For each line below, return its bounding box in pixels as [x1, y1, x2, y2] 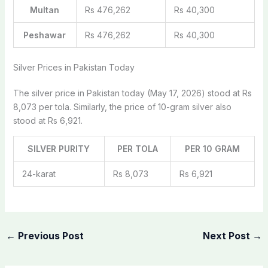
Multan [30, 4, 60, 15]
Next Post [203, 229, 253, 242]
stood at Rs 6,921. [13, 115, 83, 126]
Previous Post [15, 229, 84, 242]
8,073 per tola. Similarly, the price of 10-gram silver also [13, 101, 232, 112]
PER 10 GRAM [185, 143, 240, 154]
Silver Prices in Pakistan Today [13, 62, 135, 72]
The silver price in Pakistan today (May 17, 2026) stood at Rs [13, 87, 252, 98]
